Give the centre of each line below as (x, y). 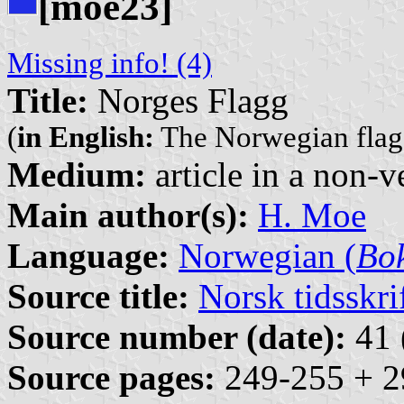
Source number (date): (177, 337)
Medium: (77, 175)
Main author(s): (128, 216)
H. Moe (312, 216)
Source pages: (111, 378)
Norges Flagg (188, 101)
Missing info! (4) (110, 64)
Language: (88, 256)
